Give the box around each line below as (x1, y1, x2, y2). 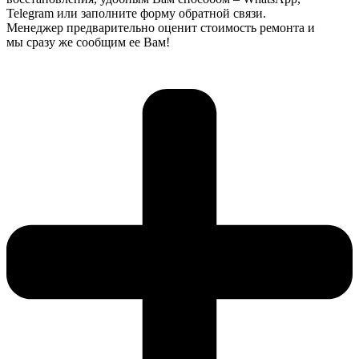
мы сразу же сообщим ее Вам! (6, 35, 170, 50)
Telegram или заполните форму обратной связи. (6, 6, 266, 21)
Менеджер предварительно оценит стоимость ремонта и (6, 21, 315, 35)
